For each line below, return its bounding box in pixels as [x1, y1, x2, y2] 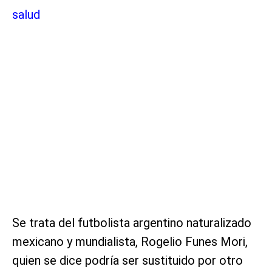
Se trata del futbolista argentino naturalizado [12, 215, 251, 230]
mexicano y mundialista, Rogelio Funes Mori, [12, 234, 248, 249]
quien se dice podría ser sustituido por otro [12, 253, 243, 268]
